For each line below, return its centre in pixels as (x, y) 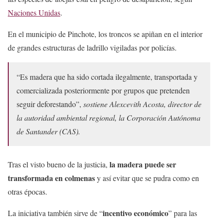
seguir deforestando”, (50, 104)
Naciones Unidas (34, 12)
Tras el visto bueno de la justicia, (59, 164)
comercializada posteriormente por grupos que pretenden (103, 90)
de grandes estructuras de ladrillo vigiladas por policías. (92, 47)
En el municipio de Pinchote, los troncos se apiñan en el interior (105, 34)
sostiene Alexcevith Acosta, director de (142, 104)
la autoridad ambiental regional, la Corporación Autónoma (109, 117)
